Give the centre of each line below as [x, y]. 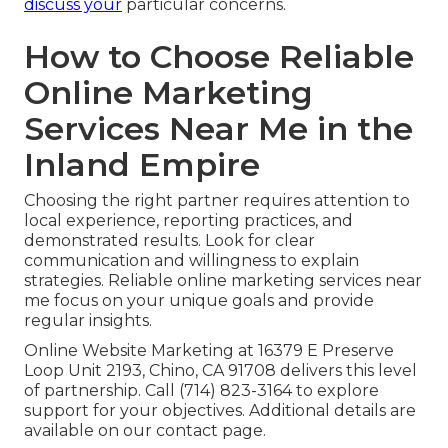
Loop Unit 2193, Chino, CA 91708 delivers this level [220, 371]
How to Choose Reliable [219, 57]
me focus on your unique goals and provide [199, 301]
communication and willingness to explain [191, 261]
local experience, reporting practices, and [188, 221]
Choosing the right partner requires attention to [217, 201]
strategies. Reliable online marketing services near [223, 281]
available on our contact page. [145, 431]
